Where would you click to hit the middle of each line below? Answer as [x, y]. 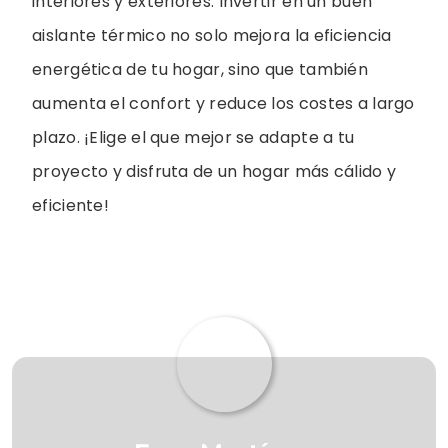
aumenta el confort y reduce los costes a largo [223, 104]
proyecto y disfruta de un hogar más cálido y [214, 172]
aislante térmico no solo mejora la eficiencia [212, 36]
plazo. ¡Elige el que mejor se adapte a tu [193, 138]
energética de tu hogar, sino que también [200, 70]
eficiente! [70, 206]
